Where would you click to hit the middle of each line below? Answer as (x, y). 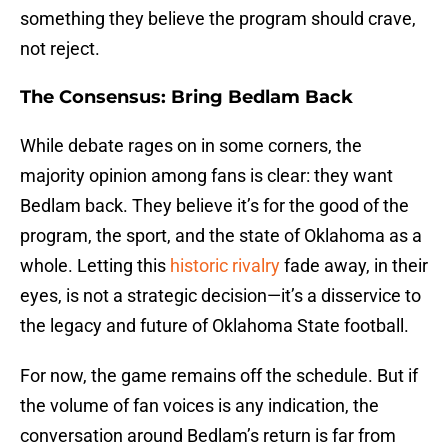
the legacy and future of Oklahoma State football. (214, 326)
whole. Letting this (95, 266)
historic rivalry (225, 266)
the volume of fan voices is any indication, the (199, 406)
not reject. (60, 49)
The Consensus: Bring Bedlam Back (186, 97)
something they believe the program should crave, (218, 19)
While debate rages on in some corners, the (191, 146)
